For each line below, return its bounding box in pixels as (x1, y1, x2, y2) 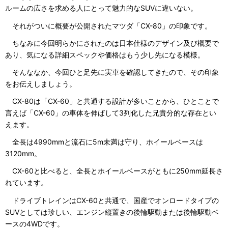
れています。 (5, 178, 48, 187)
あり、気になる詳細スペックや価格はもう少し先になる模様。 (5, 50, 205, 59)
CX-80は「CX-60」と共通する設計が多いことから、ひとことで (5, 97, 219, 106)
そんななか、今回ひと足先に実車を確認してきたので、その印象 (5, 67, 219, 76)
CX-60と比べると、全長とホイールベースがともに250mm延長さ (5, 166, 223, 176)
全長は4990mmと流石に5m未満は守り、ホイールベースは (5, 137, 203, 147)
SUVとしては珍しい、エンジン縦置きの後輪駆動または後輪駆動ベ (5, 207, 219, 216)
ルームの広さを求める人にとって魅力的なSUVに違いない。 (5, 4, 197, 13)
